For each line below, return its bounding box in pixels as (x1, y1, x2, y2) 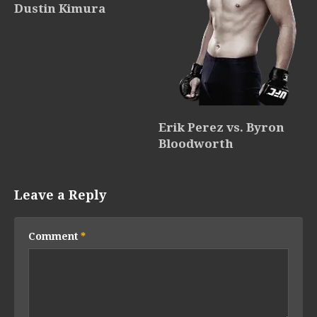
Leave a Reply (14, 187, 106, 202)
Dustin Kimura (14, 1, 105, 16)
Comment (28, 230, 81, 242)
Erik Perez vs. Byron (158, 120, 284, 134)
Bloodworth (158, 136, 234, 151)
